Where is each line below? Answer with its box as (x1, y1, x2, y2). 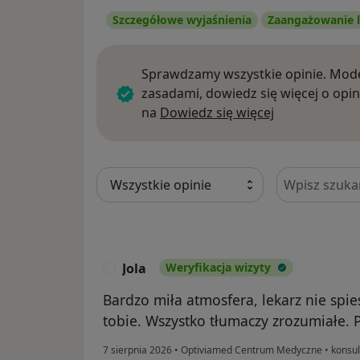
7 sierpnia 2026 (103, 343, 172, 358)
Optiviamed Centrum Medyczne (178, 343, 325, 358)
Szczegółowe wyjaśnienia (112, 12, 252, 28)
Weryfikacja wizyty (166, 260, 271, 276)
